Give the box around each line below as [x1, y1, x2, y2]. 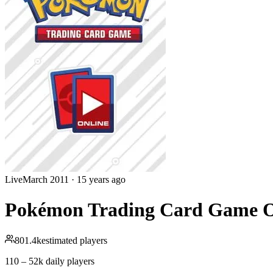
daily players [46, 256, 94, 267]
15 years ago [77, 174, 126, 185]
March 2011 [23, 174, 69, 185]
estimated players [41, 235, 107, 246]
